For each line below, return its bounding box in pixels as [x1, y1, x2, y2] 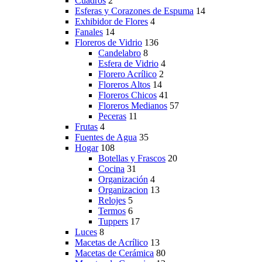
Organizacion [98, 184, 148, 195]
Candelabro [98, 47, 141, 58]
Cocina [98, 163, 125, 174]
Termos [98, 205, 126, 216]
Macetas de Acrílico [75, 237, 148, 247]
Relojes [98, 195, 126, 205]
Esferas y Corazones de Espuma [75, 5, 194, 16]
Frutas [75, 121, 98, 132]
